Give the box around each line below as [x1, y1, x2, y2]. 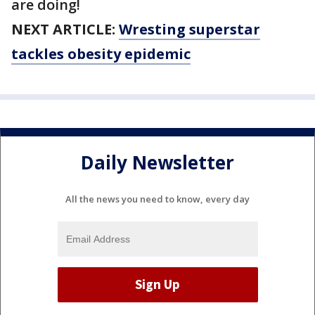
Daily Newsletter [81, 150, 234, 176]
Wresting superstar [119, 20, 260, 39]
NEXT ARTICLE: [11, 20, 119, 39]
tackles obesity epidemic [11, 44, 191, 63]
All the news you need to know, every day [65, 192, 250, 205]
